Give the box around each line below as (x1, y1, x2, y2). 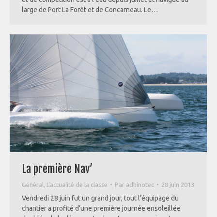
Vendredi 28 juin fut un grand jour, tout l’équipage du (22, 194, 179, 202)
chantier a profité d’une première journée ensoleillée (22, 204, 181, 212)
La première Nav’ (22, 162, 93, 175)
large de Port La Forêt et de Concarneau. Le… (22, 6, 158, 14)
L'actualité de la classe (46, 181, 108, 188)
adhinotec (126, 181, 154, 188)
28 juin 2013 (161, 181, 194, 188)
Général (22, 181, 44, 188)
